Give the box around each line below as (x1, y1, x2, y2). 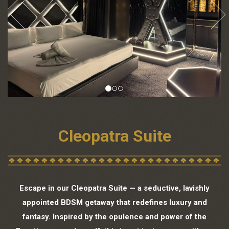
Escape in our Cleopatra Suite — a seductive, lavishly (19, 183, 210, 193)
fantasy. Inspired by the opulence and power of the (22, 212, 207, 221)
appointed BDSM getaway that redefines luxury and (22, 197, 207, 207)
